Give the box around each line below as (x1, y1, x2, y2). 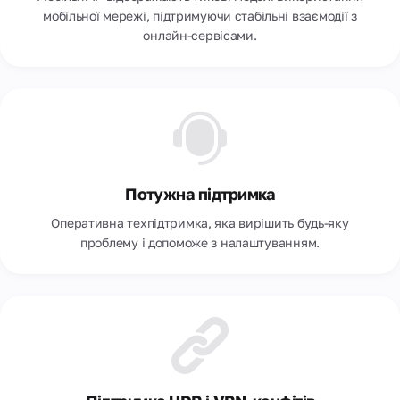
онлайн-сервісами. (143, 28, 257, 43)
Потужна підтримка (125, 184, 275, 204)
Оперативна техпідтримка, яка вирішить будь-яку (51, 215, 349, 230)
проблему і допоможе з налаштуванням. (80, 235, 320, 250)
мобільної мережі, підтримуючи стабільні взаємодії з (43, 8, 357, 23)
